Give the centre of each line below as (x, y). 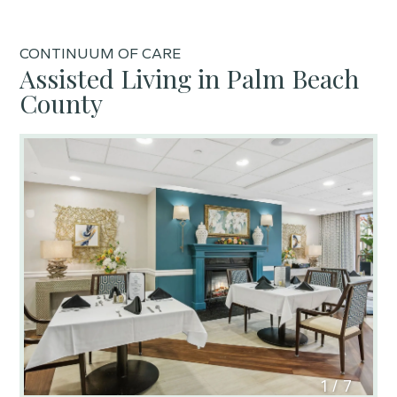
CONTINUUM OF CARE (101, 54)
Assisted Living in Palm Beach (190, 78)
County (62, 103)
